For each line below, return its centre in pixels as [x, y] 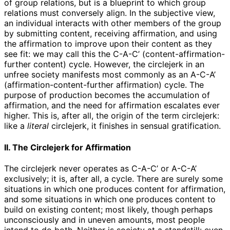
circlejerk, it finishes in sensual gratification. [135, 126]
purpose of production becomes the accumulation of [107, 95]
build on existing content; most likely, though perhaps [108, 209]
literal [38, 126]
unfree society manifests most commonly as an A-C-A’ [110, 75]
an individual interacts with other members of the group [113, 23]
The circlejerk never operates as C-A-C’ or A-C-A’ [100, 168]
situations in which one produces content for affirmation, [115, 189]
